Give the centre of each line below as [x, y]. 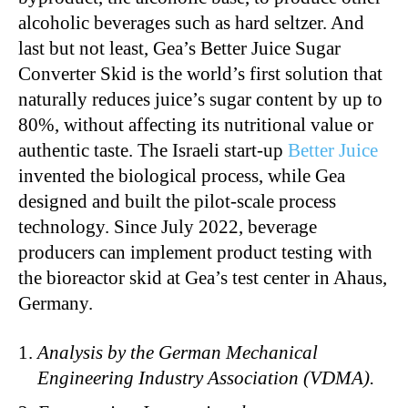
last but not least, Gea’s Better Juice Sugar [179, 48]
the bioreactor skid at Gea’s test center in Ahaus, [203, 277]
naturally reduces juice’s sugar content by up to [200, 99]
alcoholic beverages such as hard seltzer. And [191, 22]
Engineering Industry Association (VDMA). [206, 377]
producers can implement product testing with [195, 252]
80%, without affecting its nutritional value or [196, 124]
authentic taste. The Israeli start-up [153, 150]
